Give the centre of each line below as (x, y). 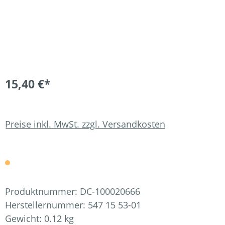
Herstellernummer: (46, 205)
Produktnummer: (42, 191)
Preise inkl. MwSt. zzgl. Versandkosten (85, 124)
